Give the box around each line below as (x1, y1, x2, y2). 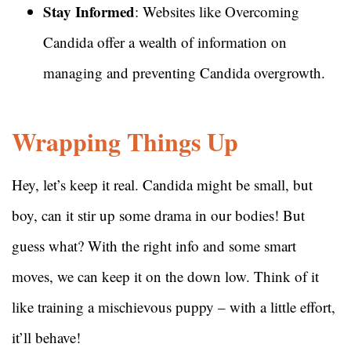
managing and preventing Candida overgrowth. (43, 63, 325, 83)
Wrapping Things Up (12, 123, 247, 161)
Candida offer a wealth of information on (43, 32, 287, 52)
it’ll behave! (12, 327, 81, 348)
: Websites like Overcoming (135, 2, 299, 22)
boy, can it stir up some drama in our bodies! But (12, 205, 305, 226)
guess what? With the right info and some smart (12, 236, 296, 256)
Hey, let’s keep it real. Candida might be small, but (12, 175, 313, 195)
